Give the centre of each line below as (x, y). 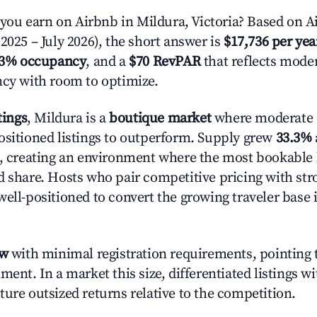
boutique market (160, 119)
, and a (108, 62)
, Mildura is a (68, 119)
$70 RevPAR (165, 62)
